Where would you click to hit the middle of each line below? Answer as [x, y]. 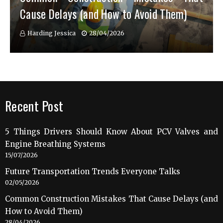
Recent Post [34, 106]
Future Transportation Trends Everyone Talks [93, 172]
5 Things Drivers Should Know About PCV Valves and [111, 132]
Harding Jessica [52, 33]
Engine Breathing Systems [55, 144]
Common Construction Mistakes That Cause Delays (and [111, 199]
